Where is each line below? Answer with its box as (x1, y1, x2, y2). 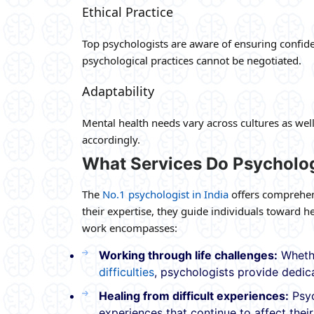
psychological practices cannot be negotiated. (82, 53, 301, 67)
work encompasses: (82, 220, 177, 235)
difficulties (99, 264, 154, 279)
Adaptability (82, 82, 154, 100)
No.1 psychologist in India (102, 186, 228, 201)
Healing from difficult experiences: (99, 288, 289, 303)
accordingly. (82, 132, 140, 146)
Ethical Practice (82, 3, 173, 20)
